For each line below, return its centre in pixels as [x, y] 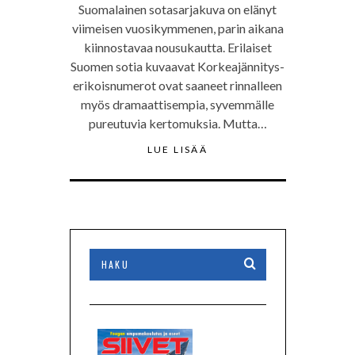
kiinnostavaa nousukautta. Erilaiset [177, 47]
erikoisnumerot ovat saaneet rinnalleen [177, 85]
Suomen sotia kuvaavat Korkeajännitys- [177, 66]
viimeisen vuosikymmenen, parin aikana [177, 28]
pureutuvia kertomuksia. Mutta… [177, 123]
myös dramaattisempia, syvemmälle [177, 104]
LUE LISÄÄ [177, 149]
